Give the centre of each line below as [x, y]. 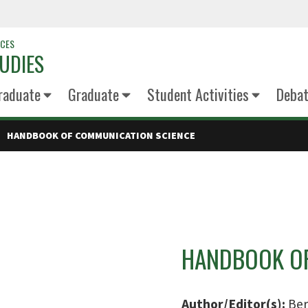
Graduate [93, 94]
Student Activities [198, 94]
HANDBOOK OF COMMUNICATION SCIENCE [101, 135]
